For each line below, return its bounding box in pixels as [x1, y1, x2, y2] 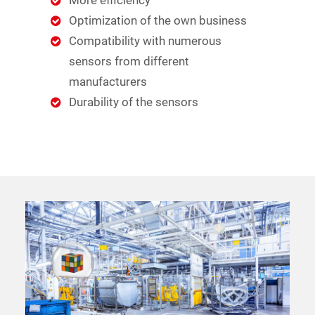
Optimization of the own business [68, 13, 247, 27]
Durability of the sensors [68, 95, 198, 109]
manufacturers [68, 75, 147, 89]
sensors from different [68, 54, 189, 68]
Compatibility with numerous [68, 34, 221, 48]
